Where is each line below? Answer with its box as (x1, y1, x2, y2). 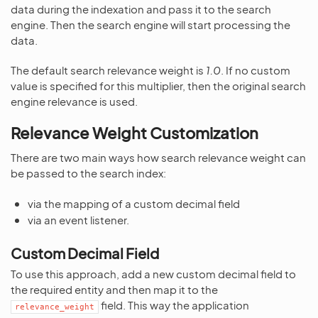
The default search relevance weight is (11, 63, 206, 77)
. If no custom (221, 63, 290, 77)
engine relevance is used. (11, 94, 138, 108)
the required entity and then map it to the (11, 283, 218, 296)
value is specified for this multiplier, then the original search (11, 79, 306, 92)
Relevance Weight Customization (11, 123, 258, 143)
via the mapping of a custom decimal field (28, 197, 240, 210)
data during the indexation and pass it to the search (11, 2, 271, 16)
